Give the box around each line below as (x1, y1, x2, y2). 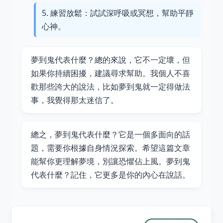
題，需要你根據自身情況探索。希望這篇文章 (31, 142, 190, 153)
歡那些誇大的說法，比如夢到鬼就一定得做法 (31, 81, 190, 92)
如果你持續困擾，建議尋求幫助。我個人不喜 (31, 68, 190, 79)
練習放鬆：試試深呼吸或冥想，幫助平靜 (50, 7, 194, 18)
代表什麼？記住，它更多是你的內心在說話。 (31, 169, 190, 180)
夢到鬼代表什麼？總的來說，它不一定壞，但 (31, 54, 190, 65)
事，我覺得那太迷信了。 (31, 95, 118, 106)
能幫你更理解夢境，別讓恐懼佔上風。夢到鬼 (31, 156, 190, 167)
